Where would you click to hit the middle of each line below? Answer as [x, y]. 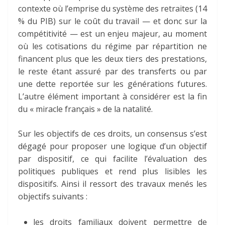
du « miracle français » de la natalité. [85, 109]
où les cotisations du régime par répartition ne [113, 46]
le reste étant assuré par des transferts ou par [113, 72]
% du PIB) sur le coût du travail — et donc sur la [113, 21]
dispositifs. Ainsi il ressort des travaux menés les [113, 184]
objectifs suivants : [54, 197]
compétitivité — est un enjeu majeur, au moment [113, 34]
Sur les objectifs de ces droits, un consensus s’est [113, 134]
